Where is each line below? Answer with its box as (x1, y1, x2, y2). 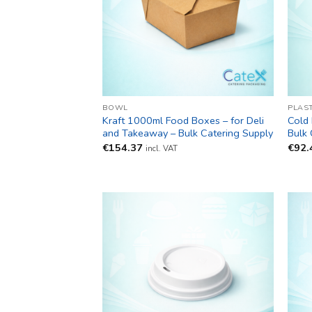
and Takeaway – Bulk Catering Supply (102, 126, 273, 141)
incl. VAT (145, 142, 178, 154)
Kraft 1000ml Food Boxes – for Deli (102, 114, 264, 128)
